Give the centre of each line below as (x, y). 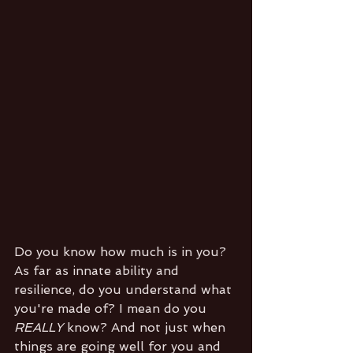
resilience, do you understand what (125, 289)
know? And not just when (148, 327)
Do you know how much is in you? (122, 251)
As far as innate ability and (98, 270)
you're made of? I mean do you (112, 308)
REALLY (41, 327)
